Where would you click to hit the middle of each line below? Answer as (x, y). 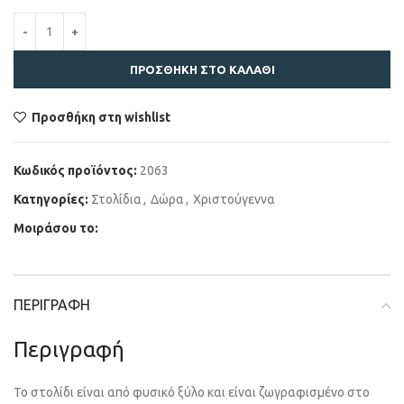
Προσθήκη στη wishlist (101, 117)
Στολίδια (116, 199)
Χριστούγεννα (234, 199)
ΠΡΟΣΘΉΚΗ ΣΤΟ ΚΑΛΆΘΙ (202, 69)
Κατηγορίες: (51, 199)
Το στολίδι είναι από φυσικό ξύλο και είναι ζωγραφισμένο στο (192, 392)
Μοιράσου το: (56, 228)
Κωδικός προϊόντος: (77, 170)
